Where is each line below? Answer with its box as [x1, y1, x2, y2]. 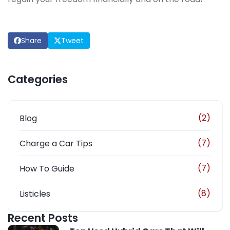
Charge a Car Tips [20, 137, 92, 149]
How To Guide [20, 162, 74, 175]
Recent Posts [8, 210, 78, 225]
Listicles [20, 187, 50, 200]
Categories [8, 71, 68, 87]
